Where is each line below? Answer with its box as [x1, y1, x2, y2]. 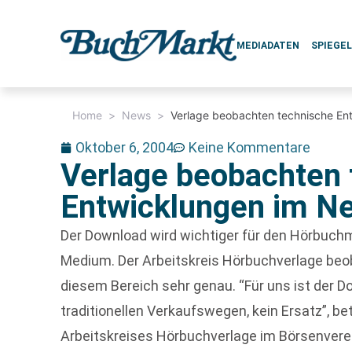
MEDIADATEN [236, 40, 300, 51]
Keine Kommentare [189, 139, 311, 156]
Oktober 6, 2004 [75, 139, 174, 156]
